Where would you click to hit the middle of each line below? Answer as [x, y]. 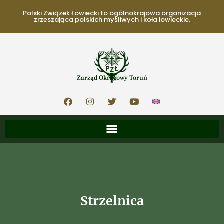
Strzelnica [112, 201]
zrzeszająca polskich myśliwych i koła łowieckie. [112, 20]
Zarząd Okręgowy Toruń [112, 78]
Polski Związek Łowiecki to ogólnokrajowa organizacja [112, 13]
